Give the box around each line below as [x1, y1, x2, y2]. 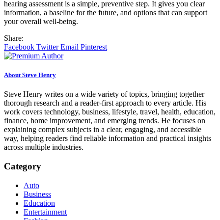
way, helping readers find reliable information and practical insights [4, 134, 211, 143]
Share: [4, 33, 24, 42]
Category [4, 161, 41, 171]
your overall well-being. [4, 17, 78, 26]
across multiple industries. [4, 143, 83, 152]
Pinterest [81, 42, 107, 51]
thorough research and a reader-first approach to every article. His [4, 99, 206, 108]
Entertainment [24, 207, 67, 216]
